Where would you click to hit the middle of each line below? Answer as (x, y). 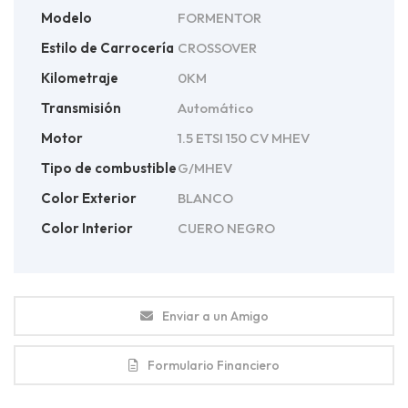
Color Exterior (89, 198)
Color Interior (87, 228)
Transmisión (81, 107)
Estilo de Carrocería (107, 47)
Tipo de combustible (109, 168)
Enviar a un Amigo (215, 316)
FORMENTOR (219, 17)
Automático (215, 107)
